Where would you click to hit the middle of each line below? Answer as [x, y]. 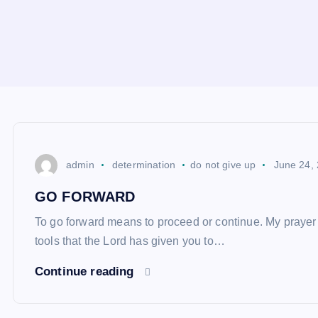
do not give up [223, 164]
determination [144, 164]
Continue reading [86, 272]
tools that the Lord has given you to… [130, 241]
